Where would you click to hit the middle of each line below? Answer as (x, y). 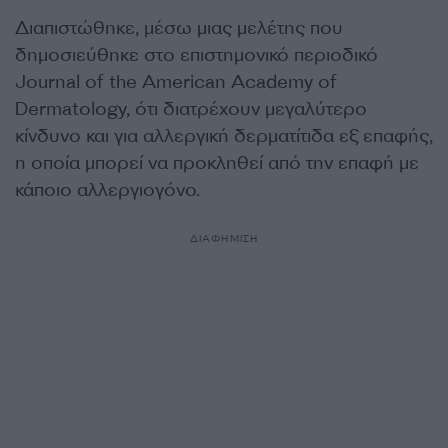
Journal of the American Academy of (176, 82)
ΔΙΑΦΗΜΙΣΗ (224, 239)
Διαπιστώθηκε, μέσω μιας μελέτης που (179, 28)
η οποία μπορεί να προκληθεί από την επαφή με (217, 163)
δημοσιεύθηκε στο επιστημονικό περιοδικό (196, 55)
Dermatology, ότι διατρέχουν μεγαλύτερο (191, 109)
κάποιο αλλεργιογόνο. (107, 190)
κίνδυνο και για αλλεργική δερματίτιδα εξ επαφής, (224, 136)
